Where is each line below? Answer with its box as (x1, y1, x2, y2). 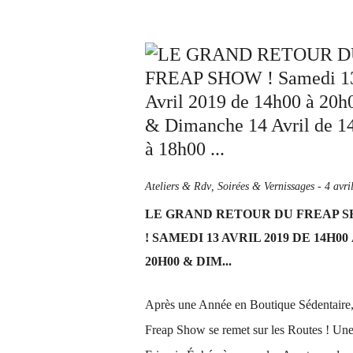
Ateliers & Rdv (145, 180, 211, 192)
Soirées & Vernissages (217, 180, 314, 192)
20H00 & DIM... (145, 255, 232, 268)
